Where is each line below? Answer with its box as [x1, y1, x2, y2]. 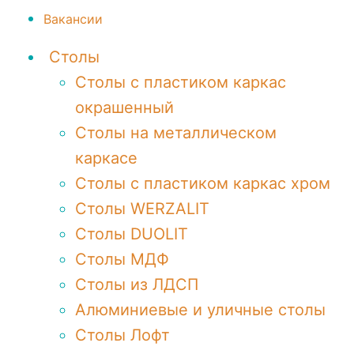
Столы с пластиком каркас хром [75, 174, 330, 193]
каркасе [75, 149, 137, 168]
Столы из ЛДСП [75, 275, 198, 294]
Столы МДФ [75, 250, 169, 269]
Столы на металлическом [75, 123, 277, 142]
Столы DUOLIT [75, 224, 188, 243]
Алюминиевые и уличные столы [75, 300, 326, 319]
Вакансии [43, 11, 103, 27]
